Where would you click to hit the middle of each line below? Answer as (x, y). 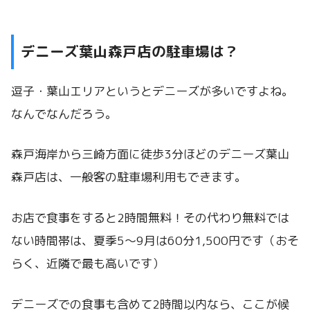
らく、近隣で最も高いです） (88, 263)
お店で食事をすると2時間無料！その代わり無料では (150, 217)
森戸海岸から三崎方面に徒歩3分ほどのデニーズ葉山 (150, 154)
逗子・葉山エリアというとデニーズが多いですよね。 (152, 91)
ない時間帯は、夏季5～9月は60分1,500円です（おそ (155, 240)
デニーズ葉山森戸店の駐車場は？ (130, 52)
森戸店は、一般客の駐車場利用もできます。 (129, 177)
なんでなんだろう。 (64, 113)
